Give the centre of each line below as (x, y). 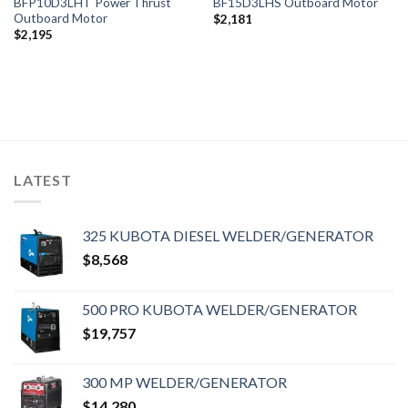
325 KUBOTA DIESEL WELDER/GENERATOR (228, 236)
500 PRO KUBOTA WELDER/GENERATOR (219, 310)
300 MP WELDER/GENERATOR (184, 382)
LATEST (43, 179)
